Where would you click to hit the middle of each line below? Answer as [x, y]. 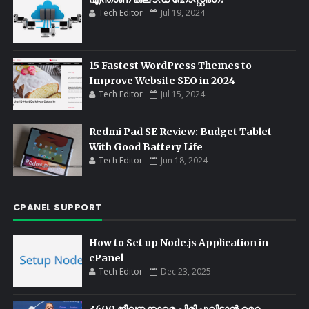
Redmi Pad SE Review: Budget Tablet [180, 132]
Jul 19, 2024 [182, 13]
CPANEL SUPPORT [57, 207]
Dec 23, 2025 [186, 271]
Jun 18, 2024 [184, 160]
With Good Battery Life [146, 147]
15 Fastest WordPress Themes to [170, 66]
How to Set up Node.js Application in [178, 243]
